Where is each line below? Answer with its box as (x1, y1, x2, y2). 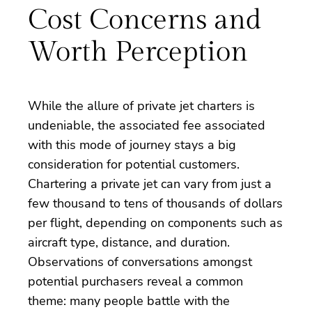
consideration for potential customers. (28, 155, 240, 173)
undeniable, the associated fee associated (28, 116, 265, 134)
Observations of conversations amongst (28, 253, 252, 270)
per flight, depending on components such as (28, 214, 283, 231)
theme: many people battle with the (28, 292, 230, 309)
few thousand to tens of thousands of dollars (28, 194, 283, 212)
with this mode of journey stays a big (28, 136, 236, 153)
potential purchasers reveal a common (28, 272, 243, 290)
